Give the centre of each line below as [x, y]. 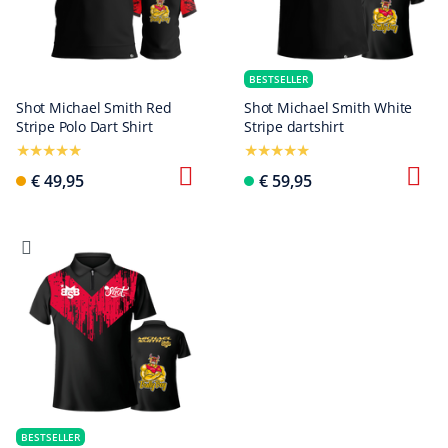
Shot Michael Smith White [328, 107]
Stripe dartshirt [294, 126]
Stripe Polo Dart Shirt [84, 126]
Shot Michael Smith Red [94, 107]
